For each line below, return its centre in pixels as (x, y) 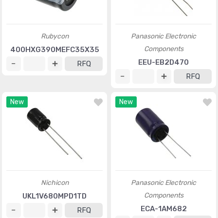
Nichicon (54, 183)
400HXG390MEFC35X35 (54, 50)
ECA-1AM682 (163, 209)
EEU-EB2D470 (163, 62)
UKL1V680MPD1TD (54, 196)
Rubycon (54, 36)
